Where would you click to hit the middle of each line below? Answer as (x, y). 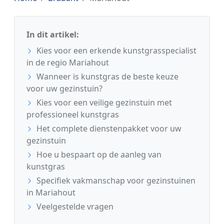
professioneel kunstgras (73, 114)
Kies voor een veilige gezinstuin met (103, 102)
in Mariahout (51, 192)
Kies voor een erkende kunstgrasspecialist (115, 50)
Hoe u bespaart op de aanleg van (98, 154)
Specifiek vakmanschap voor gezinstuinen (115, 180)
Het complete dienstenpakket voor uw (108, 128)
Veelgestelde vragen (74, 206)
